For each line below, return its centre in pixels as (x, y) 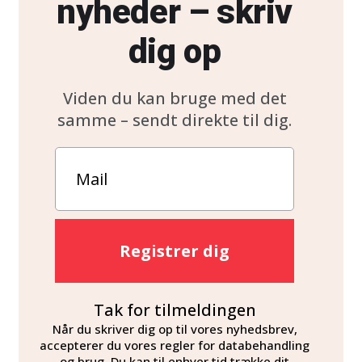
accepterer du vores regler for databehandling (175, 345)
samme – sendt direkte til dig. (175, 120)
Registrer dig (175, 251)
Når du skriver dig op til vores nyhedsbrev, (175, 329)
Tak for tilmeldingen (175, 310)
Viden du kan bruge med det (175, 98)
